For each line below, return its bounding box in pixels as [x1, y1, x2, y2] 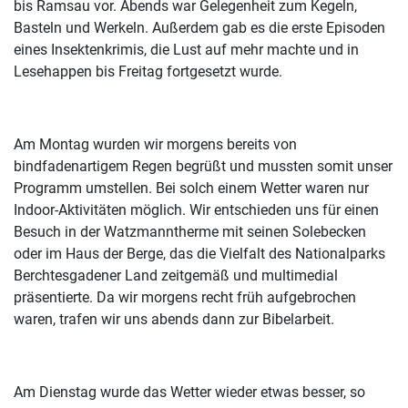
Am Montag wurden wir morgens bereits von [14, 136, 297, 154]
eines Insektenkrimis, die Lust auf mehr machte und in [14, 41, 359, 59]
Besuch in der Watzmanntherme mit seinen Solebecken [14, 223, 366, 241]
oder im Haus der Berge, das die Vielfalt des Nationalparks [14, 245, 385, 263]
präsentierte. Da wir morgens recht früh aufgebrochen [14, 289, 356, 307]
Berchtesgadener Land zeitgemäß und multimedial [14, 267, 338, 285]
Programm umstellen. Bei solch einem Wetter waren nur [14, 179, 369, 198]
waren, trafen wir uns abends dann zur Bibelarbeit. [14, 311, 334, 329]
